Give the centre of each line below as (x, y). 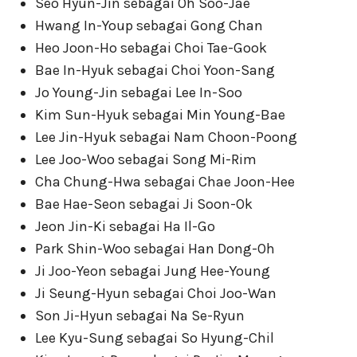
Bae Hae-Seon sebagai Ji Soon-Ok (144, 204)
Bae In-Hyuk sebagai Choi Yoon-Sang (155, 70)
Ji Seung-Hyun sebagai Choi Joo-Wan (156, 293)
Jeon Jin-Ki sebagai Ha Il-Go (125, 226)
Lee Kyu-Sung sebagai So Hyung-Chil (155, 338)
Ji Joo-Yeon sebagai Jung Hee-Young (153, 271)
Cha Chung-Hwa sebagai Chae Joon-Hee (165, 182)
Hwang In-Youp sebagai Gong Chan (149, 25)
